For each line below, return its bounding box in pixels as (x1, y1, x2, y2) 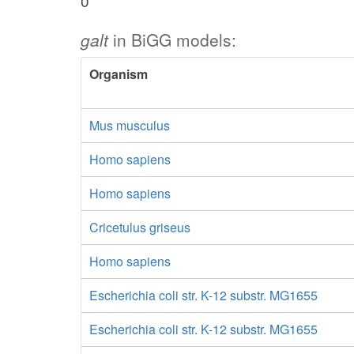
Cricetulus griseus (89, 218, 190, 236)
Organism (89, 65, 148, 83)
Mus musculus (89, 116, 170, 134)
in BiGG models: (108, 28, 236, 51)
